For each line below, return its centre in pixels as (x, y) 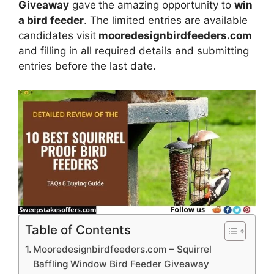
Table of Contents (78, 229)
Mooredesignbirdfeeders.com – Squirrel (123, 249)
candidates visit (57, 35)
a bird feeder (51, 20)
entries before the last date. (87, 66)
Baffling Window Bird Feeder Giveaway (121, 264)
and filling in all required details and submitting (134, 51)
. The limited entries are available (166, 20)
